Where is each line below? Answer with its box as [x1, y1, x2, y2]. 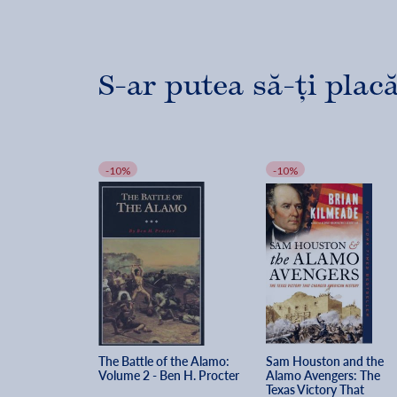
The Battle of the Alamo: [98, 353, 232, 370]
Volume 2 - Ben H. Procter [98, 367, 239, 385]
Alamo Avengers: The [265, 367, 383, 385]
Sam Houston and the [265, 353, 386, 370]
